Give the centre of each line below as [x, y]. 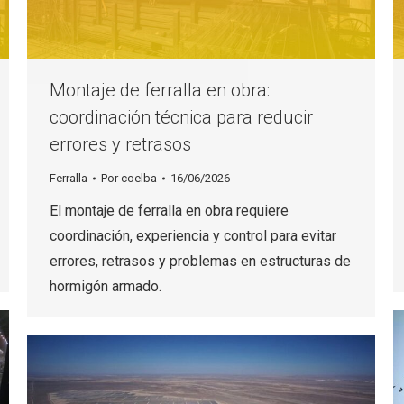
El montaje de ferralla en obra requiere [169, 211]
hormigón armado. [106, 287]
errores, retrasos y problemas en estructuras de [200, 262]
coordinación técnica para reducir [181, 118]
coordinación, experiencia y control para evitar [193, 236]
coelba [139, 179]
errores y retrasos [120, 145]
